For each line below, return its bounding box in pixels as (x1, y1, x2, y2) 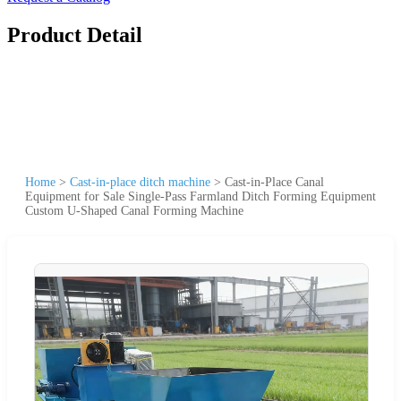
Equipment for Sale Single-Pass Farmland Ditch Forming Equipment (25, 189, 376, 203)
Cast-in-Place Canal (225, 175, 324, 189)
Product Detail (7, 22, 142, 47)
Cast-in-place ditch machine (70, 175, 210, 189)
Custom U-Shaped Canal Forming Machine (25, 203, 243, 218)
